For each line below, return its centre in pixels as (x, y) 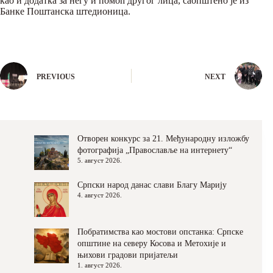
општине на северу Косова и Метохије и (152, 243)
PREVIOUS (56, 76)
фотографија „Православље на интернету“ (155, 151)
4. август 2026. (100, 195)
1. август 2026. (100, 265)
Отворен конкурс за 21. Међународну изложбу (163, 139)
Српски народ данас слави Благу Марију (152, 185)
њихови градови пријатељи (128, 255)
